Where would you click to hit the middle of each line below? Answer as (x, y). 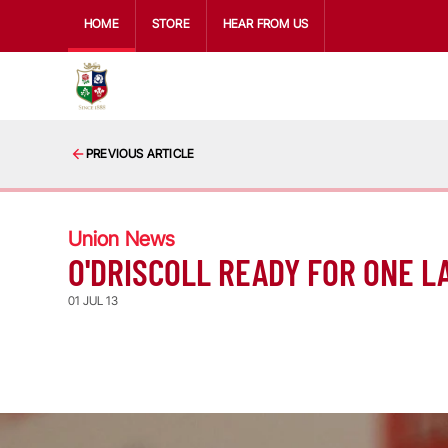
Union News (121, 239)
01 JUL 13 (93, 300)
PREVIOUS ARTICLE (140, 153)
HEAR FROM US (265, 23)
